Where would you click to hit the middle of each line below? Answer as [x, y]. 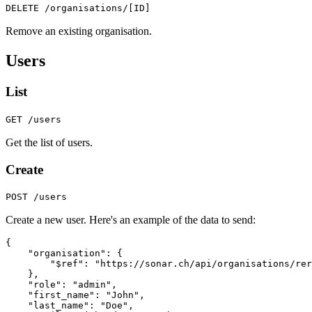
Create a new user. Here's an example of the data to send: [131, 220]
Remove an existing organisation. [79, 31]
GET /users [33, 119]
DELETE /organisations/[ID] [78, 8]
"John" [123, 295]
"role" [45, 285]
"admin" [92, 285]
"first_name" [61, 295]
